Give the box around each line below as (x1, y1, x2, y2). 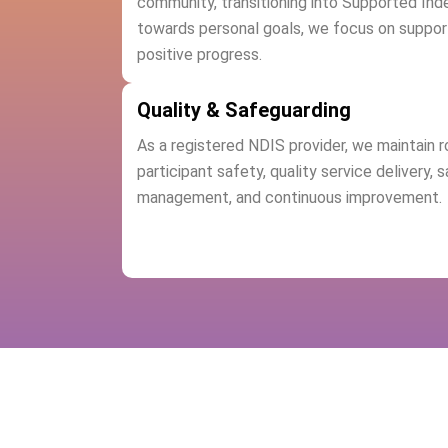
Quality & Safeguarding (137, 98, 351, 122)
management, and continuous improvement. (137, 188, 442, 207)
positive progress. (137, 45, 262, 64)
